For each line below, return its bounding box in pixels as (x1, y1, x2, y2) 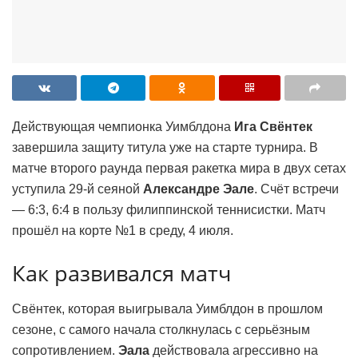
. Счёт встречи (254, 181, 339, 196)
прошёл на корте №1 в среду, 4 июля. (12, 223, 233, 237)
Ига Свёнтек (234, 119, 312, 133)
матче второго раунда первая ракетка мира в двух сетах (12, 161, 346, 175)
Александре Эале (143, 181, 254, 196)
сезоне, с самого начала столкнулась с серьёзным (12, 323, 310, 337)
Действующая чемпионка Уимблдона (12, 119, 234, 133)
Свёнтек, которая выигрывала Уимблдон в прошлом (12, 302, 323, 316)
